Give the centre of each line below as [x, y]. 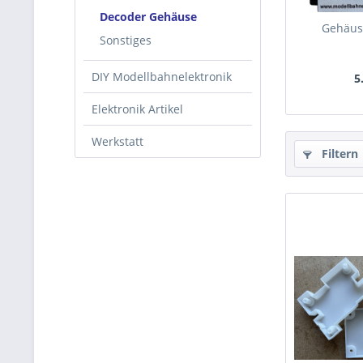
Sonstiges [126, 40]
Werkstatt [117, 141]
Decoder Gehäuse [148, 17]
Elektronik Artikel [137, 109]
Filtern [338, 154]
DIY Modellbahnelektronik [162, 77]
